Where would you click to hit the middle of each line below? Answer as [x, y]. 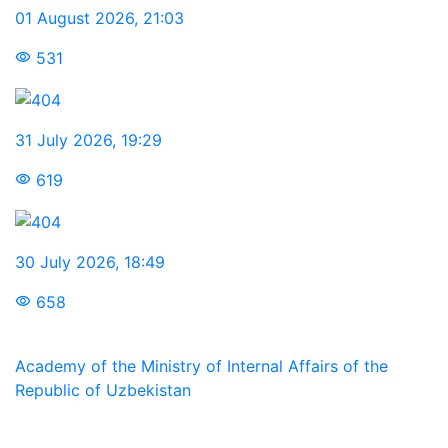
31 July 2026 [63, 139]
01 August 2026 [74, 18]
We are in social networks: [140, 429]
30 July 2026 [65, 261]
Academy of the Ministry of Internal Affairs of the [201, 365]
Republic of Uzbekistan [103, 389]
